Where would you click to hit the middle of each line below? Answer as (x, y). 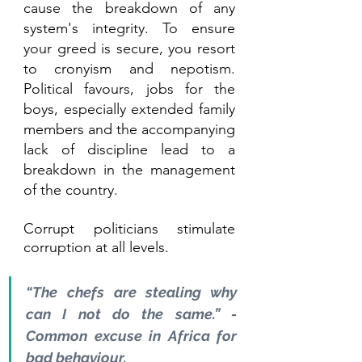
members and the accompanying (129, 130)
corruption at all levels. (96, 248)
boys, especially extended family (129, 109)
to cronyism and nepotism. (129, 69)
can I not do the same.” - (131, 314)
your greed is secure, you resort (129, 49)
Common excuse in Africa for (131, 336)
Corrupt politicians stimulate (129, 229)
